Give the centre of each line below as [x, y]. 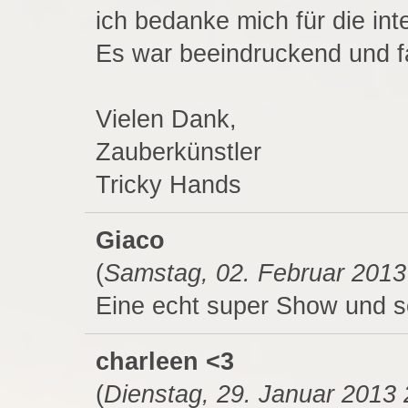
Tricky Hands [168, 185]
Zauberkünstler [178, 153]
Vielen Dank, [166, 120]
